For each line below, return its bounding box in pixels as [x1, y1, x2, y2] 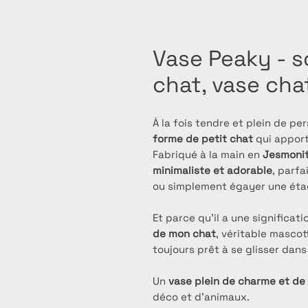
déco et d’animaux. [153, 290, 250, 304]
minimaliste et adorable [153, 164, 272, 177]
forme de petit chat [153, 132, 253, 146]
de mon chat [153, 227, 216, 241]
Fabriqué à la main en [153, 148, 263, 162]
